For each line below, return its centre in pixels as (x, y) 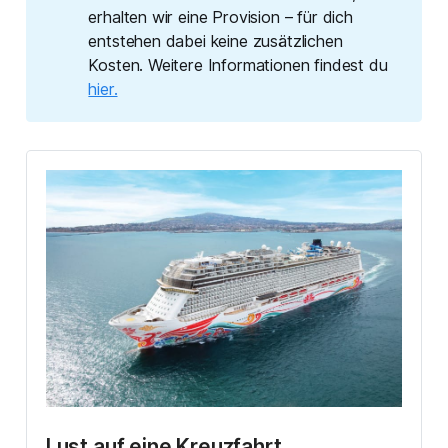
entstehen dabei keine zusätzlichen (215, 41)
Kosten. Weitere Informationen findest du (238, 65)
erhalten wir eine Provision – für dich (220, 17)
